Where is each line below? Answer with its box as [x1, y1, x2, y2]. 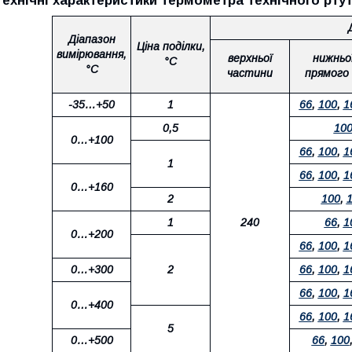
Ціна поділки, [136, 40, 205, 53]
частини [227, 67, 273, 79]
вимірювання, [57, 48, 126, 60]
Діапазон [68, 33, 115, 46]
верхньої [228, 52, 272, 64]
